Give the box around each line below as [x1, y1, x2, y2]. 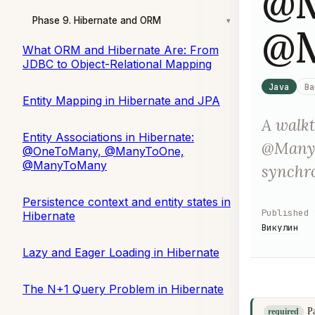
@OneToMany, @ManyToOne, [22, 143, 184, 158]
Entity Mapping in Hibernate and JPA [22, 93, 220, 108]
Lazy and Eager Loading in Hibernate [22, 245, 219, 259]
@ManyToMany [22, 157, 107, 172]
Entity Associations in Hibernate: [22, 129, 194, 144]
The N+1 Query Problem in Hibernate [22, 281, 224, 296]
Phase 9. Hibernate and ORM [32, 14, 161, 26]
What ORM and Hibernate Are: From [22, 42, 219, 57]
